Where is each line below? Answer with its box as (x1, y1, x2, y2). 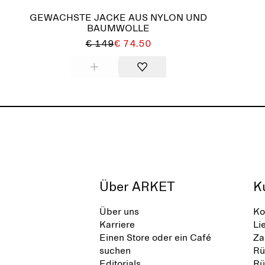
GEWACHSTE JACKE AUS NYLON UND (30, 13, 207, 22)
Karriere (99, 220, 135, 230)
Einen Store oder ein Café (99, 233, 211, 243)
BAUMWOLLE (87, 24, 150, 33)
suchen (99, 246, 131, 256)
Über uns (99, 207, 139, 216)
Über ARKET (99, 181, 175, 194)
